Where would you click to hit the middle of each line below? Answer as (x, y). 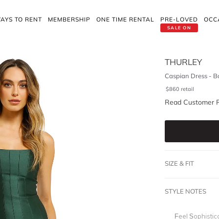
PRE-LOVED (179, 19)
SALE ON (179, 28)
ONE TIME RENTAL (125, 19)
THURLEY (183, 62)
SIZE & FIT (179, 163)
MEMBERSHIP (69, 19)
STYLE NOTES (185, 191)
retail (187, 89)
